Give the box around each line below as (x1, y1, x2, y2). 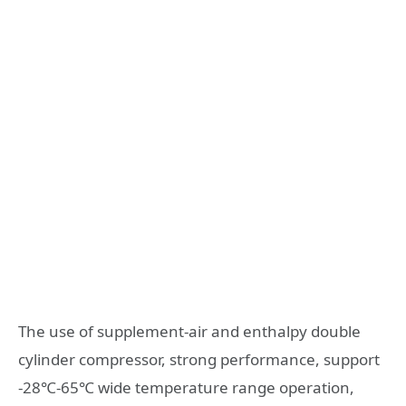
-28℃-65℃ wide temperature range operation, (18, 376, 354, 398)
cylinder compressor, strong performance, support (18, 348, 380, 370)
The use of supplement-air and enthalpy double (18, 320, 361, 342)
